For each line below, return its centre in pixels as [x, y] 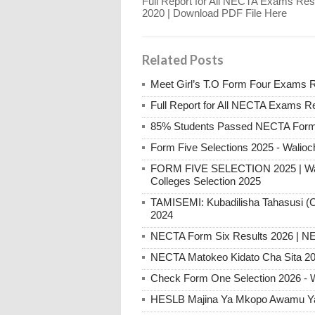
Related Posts [183, 60]
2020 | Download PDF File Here [214, 13]
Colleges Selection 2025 [206, 181]
